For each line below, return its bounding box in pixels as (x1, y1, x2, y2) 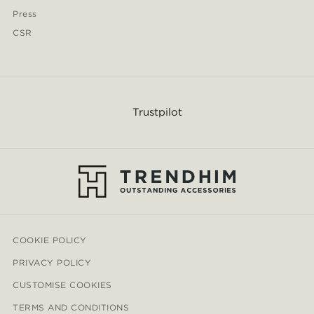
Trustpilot (132, 106, 182, 119)
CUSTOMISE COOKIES (13, 280, 112, 291)
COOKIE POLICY (13, 235, 87, 246)
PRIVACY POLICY (13, 257, 92, 268)
